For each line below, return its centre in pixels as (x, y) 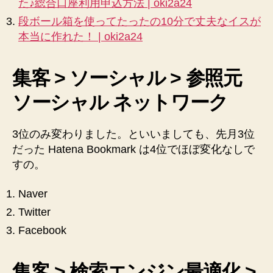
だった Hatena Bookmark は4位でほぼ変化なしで (133, 149)
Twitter (34, 212)
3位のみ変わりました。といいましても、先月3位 (133, 134)
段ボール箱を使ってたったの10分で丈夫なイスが (140, 21)
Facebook (42, 230)
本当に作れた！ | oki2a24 (80, 37)
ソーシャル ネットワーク (120, 102)
